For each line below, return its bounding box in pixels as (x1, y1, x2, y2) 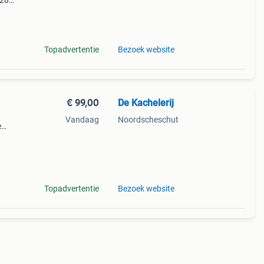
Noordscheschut (117, 115, 179, 124)
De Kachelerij (117, 97, 174, 108)
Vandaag (65, 115, 99, 124)
